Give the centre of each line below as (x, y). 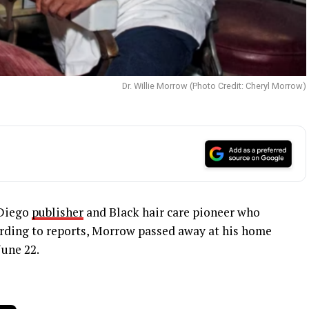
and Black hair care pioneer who (172, 212)
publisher (58, 212)
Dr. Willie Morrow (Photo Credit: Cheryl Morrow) (214, 86)
